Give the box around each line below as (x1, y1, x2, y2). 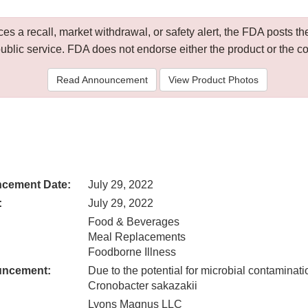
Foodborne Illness (88, 246, 176, 258)
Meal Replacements (88, 231, 186, 243)
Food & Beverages (88, 216, 179, 228)
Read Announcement (56, 74, 148, 86)
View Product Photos (168, 74, 258, 86)
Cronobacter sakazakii (88, 280, 197, 292)
